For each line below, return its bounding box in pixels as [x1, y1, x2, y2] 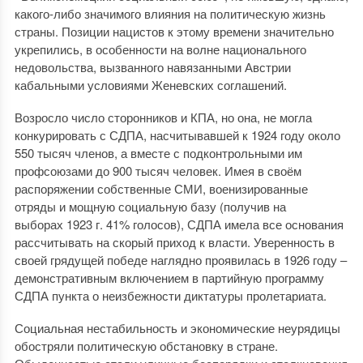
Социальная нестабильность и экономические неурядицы [14, 319, 340, 336]
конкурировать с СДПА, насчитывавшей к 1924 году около [14, 126, 340, 143]
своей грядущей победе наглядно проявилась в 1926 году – [14, 251, 347, 268]
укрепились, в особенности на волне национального [14, 41, 306, 58]
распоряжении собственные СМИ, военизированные [14, 180, 308, 197]
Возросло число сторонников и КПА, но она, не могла [14, 109, 312, 126]
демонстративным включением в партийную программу [14, 269, 324, 286]
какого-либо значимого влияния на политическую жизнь [14, 5, 326, 22]
